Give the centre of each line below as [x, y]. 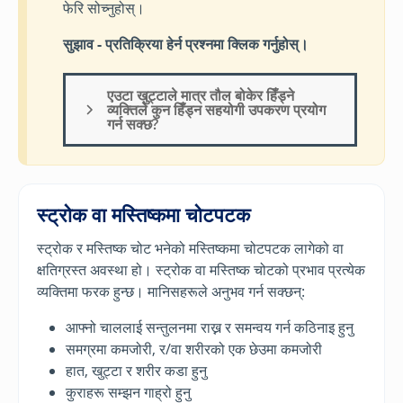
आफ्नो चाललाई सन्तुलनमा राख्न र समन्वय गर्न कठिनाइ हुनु [210, 327]
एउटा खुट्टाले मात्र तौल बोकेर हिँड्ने [201, 96]
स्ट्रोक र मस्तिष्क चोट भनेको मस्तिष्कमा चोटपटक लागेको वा [190, 248]
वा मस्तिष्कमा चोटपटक [171, 215]
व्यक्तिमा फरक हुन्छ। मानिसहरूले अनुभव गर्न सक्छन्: [171, 291]
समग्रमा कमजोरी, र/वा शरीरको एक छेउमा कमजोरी [194, 349]
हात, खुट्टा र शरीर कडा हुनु [136, 370]
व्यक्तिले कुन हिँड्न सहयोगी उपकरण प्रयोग [216, 110]
